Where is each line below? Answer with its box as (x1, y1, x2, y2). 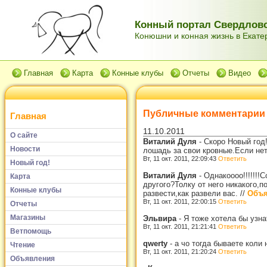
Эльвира (143, 213, 179, 223)
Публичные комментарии (143, 108, 265, 119)
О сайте (10, 131, 38, 139)
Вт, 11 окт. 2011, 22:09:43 (143, 154, 218, 162)
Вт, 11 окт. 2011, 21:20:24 (143, 247, 218, 255)
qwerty (143, 238, 170, 248)
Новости (10, 144, 40, 153)
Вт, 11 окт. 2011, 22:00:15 (143, 197, 218, 205)
